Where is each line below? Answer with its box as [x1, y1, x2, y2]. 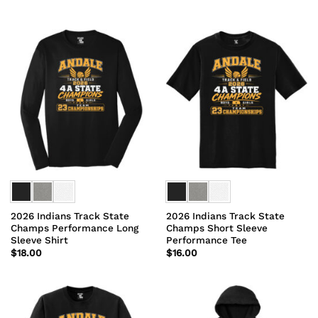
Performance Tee [165, 234, 247, 246]
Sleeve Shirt [10, 234, 68, 246]
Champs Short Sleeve [165, 221, 268, 234]
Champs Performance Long [10, 221, 138, 234]
